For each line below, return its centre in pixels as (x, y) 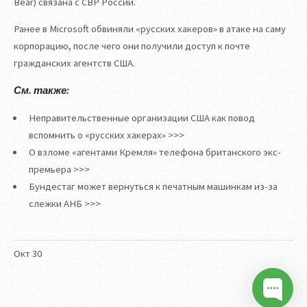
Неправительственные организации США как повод (142, 118)
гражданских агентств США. (74, 63)
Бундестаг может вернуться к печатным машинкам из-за (153, 186)
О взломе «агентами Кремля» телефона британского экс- (155, 152)
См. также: (41, 91)
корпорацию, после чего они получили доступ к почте (132, 46)
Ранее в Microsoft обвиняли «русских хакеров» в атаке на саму (150, 29)
